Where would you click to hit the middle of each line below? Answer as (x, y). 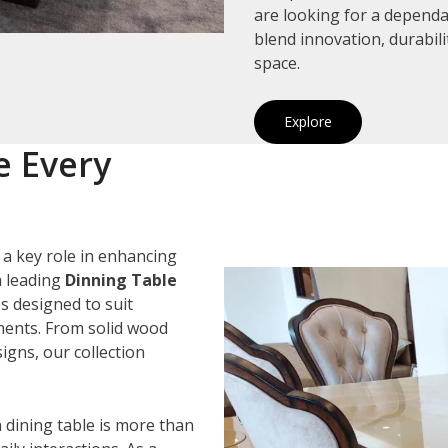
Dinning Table (121, 279)
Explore (308, 121)
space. (277, 62)
